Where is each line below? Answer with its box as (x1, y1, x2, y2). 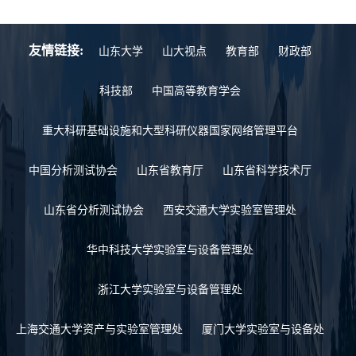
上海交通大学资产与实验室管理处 (16, 323, 183, 335)
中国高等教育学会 (152, 84, 241, 97)
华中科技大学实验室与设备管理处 (87, 243, 253, 256)
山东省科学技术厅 (222, 164, 311, 176)
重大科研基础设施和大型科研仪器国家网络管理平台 (42, 124, 298, 137)
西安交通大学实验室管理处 (163, 203, 296, 216)
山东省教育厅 (137, 164, 203, 176)
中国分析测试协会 (29, 164, 118, 176)
